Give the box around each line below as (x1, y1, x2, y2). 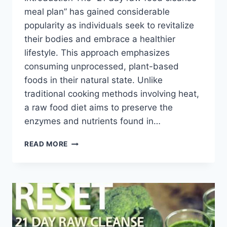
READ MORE (24, 140, 68, 148)
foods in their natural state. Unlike (24, 75, 163, 86)
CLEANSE (67, 180, 102, 188)
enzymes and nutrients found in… (24, 116, 161, 127)
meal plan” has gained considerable (24, 7, 170, 17)
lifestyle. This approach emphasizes (24, 48, 170, 58)
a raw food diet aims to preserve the (24, 102, 173, 113)
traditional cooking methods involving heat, (24, 89, 199, 99)
